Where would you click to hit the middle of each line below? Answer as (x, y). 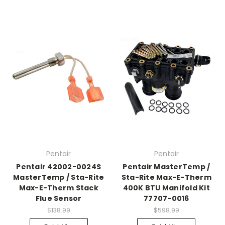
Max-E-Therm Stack (59, 188)
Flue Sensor (59, 199)
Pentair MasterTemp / (166, 167)
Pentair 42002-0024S (59, 167)
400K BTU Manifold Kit (166, 188)
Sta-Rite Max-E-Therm (166, 178)
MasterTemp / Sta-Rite (59, 178)
